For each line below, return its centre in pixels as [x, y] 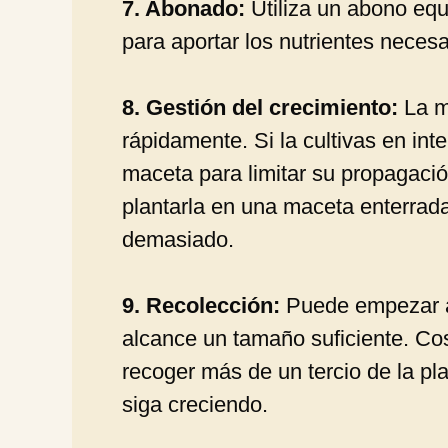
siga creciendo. [195, 404]
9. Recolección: [201, 305]
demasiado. [178, 239]
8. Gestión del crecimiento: [260, 107]
